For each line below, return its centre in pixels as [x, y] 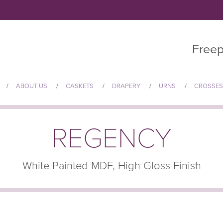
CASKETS [80, 86]
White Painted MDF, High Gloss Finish [111, 166]
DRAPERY [126, 86]
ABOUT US [32, 86]
